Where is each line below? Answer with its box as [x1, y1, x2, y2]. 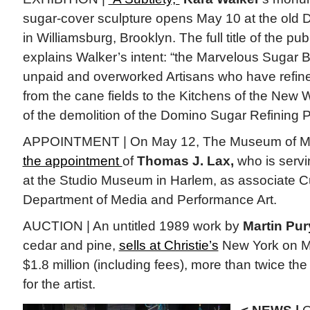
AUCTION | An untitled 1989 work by [22, 219, 243, 234]
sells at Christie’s [118, 238, 219, 253]
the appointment [22, 154, 122, 169]
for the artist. [22, 277, 95, 292]
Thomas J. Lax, [136, 154, 234, 169]
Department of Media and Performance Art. [22, 192, 277, 208]
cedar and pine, [22, 238, 119, 253]
